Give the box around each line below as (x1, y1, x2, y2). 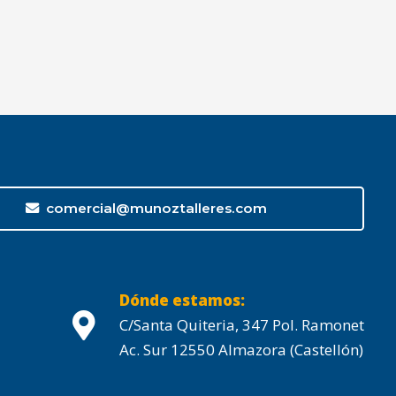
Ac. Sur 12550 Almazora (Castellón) (119, 339, 364, 361)
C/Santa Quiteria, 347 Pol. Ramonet (119, 315, 365, 336)
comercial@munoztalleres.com (45, 199, 267, 217)
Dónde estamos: (119, 290, 246, 311)
